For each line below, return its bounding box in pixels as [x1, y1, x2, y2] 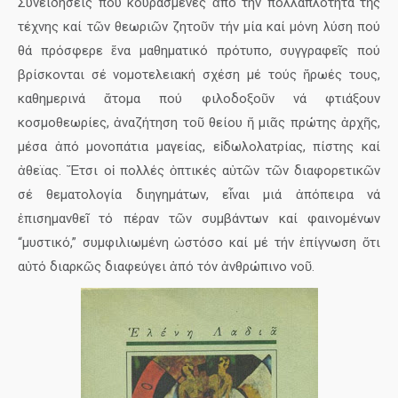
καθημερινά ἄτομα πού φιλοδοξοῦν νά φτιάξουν [18, 91, 380, 107]
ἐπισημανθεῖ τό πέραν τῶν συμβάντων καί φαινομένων [18, 211, 380, 227]
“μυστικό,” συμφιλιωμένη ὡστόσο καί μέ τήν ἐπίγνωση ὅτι [18, 235, 380, 251]
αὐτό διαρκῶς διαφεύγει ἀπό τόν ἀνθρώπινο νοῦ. [18, 259, 314, 275]
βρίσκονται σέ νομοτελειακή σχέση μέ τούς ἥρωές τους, [18, 67, 380, 83]
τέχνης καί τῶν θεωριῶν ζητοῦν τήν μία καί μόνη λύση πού [18, 19, 380, 35]
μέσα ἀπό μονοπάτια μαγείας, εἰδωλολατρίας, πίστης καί [18, 139, 380, 155]
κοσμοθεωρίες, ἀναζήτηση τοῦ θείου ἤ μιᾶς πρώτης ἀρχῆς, [18, 115, 380, 131]
